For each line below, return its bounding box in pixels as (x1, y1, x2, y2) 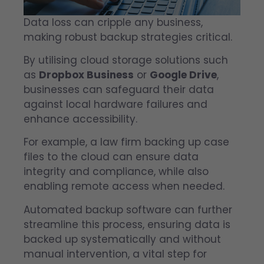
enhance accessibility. (24, 111, 137, 126)
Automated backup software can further (24, 202, 232, 217)
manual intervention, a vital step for (24, 246, 207, 261)
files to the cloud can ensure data (24, 150, 199, 164)
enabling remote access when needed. (24, 179, 225, 194)
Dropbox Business (39, 67, 134, 82)
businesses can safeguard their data (24, 82, 214, 97)
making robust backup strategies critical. (24, 29, 232, 44)
